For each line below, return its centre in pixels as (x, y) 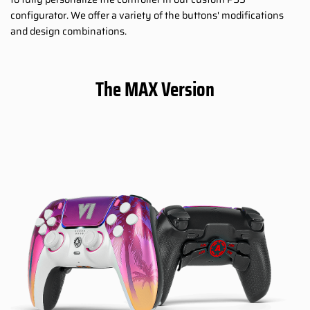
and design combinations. (69, 31)
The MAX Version (155, 90)
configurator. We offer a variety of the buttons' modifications (147, 16)
